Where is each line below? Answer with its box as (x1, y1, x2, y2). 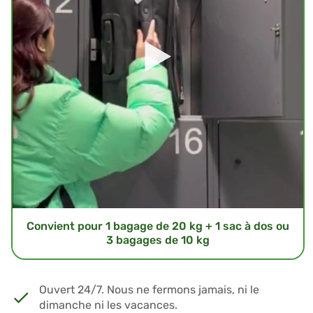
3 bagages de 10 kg (106, 233, 210, 247)
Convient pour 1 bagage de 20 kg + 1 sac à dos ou (27, 219, 289, 233)
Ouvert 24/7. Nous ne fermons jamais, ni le (39, 282, 259, 296)
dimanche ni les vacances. (39, 298, 177, 312)
